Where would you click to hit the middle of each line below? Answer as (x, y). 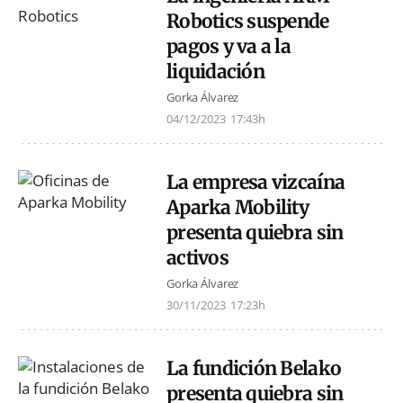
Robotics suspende (248, 21)
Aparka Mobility (237, 207)
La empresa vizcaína (256, 182)
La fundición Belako (254, 369)
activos (197, 257)
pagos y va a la (228, 46)
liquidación (215, 71)
